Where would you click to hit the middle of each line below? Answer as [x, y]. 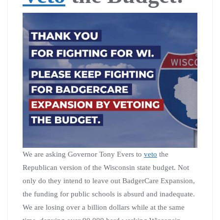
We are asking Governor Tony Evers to [83, 154]
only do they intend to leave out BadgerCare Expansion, [109, 180]
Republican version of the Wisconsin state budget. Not [106, 167]
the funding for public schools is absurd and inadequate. [110, 194]
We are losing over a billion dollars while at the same [104, 207]
